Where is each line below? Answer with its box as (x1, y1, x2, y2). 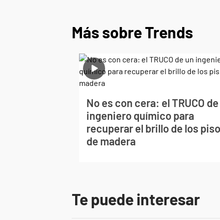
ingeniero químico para (86, 109, 194, 122)
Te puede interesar (72, 189, 200, 208)
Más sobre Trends (72, 22, 193, 41)
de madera (86, 134, 136, 147)
